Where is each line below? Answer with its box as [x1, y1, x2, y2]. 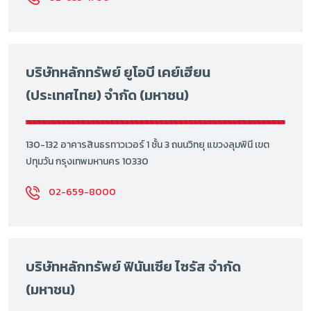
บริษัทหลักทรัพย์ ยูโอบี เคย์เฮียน [26, 61, 210, 83]
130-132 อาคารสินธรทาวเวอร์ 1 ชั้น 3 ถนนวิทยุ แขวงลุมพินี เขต [26, 137, 269, 153]
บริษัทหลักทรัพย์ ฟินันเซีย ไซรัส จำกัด [26, 256, 241, 278]
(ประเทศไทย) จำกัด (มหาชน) [26, 84, 189, 106]
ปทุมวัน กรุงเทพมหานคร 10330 [26, 154, 149, 169]
